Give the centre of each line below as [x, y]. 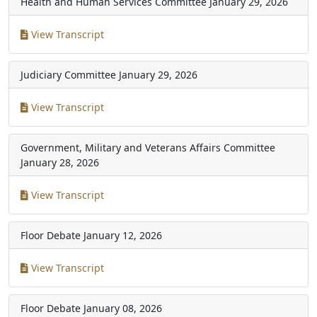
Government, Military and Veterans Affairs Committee [148, 147]
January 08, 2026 [123, 308]
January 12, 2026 [123, 235]
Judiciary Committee [68, 74]
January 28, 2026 [60, 162]
